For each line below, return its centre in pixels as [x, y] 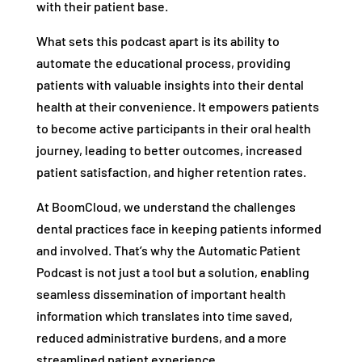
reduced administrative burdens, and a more [161, 338]
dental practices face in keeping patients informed [179, 229]
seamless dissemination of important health [161, 294]
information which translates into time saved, [164, 316]
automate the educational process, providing [163, 63]
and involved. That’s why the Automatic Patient [168, 250]
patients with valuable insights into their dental [170, 85]
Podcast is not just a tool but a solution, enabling [173, 272]
